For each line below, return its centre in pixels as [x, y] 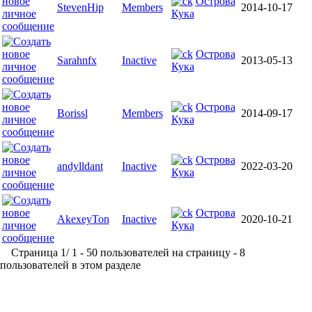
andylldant [80, 166]
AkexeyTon [83, 219]
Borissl [72, 113]
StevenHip [80, 7]
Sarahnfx [77, 60]
